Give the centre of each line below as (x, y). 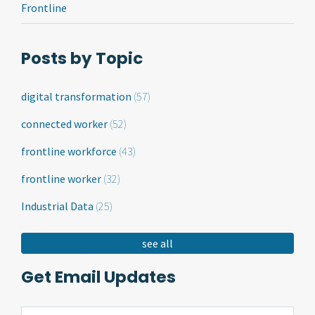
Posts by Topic (82, 58)
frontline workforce (70, 151)
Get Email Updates (98, 277)
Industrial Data (58, 206)
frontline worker (62, 179)
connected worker (65, 124)
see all (157, 243)
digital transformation (77, 96)
